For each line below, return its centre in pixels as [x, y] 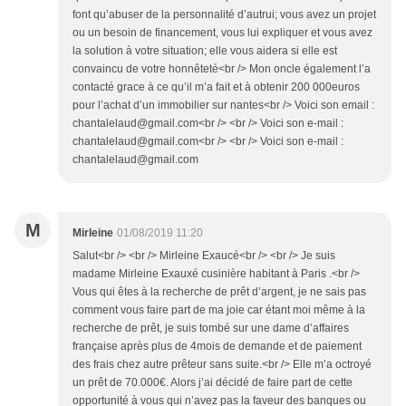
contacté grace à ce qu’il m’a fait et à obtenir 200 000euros [216, 87]
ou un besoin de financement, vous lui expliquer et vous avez [222, 33]
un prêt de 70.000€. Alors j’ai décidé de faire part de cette [213, 383]
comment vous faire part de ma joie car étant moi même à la [219, 310]
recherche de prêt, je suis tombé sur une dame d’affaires [211, 329]
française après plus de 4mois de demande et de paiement [217, 347]
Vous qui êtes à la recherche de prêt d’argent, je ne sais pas [219, 292]
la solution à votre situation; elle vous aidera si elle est [205, 51]
